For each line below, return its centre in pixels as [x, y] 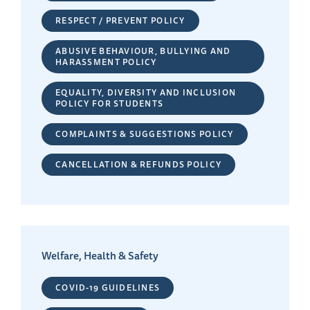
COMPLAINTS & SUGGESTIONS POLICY [145, 134]
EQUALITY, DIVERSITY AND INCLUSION [146, 93]
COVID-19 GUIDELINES [108, 288]
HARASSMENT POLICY [106, 62]
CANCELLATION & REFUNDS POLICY [139, 165]
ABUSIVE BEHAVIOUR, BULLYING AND [143, 51]
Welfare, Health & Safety [100, 256]
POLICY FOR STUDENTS [110, 104]
